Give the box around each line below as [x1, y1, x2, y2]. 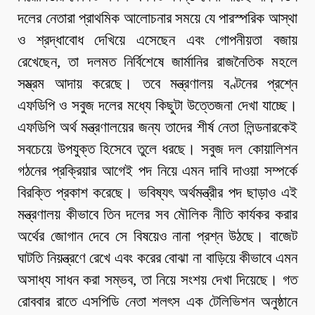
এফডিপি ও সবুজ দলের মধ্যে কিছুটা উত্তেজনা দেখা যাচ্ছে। [18, 97, 297, 115]
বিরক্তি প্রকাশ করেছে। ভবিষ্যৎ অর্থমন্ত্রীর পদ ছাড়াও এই [18, 184, 297, 202]
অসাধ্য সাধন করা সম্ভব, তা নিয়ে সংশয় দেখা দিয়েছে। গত [18, 271, 297, 289]
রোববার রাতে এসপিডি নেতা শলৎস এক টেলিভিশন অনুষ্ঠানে [18, 293, 297, 311]
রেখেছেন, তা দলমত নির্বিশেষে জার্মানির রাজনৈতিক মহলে [18, 53, 297, 71]
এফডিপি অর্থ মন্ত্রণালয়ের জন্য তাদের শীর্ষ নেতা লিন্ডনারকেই [18, 119, 297, 136]
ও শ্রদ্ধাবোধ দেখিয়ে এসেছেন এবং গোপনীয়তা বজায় [18, 32, 297, 49]
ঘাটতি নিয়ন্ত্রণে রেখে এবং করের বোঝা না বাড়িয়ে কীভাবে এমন [18, 250, 297, 267]
